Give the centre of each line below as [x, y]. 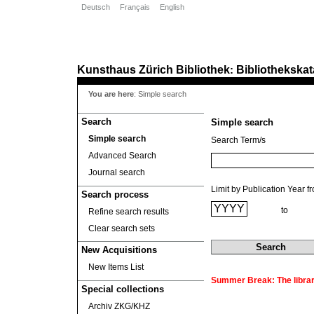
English [172, 7]
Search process [115, 194]
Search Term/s [238, 140]
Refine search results [129, 211]
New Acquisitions [119, 250]
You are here [111, 94]
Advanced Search [122, 156]
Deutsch [96, 7]
